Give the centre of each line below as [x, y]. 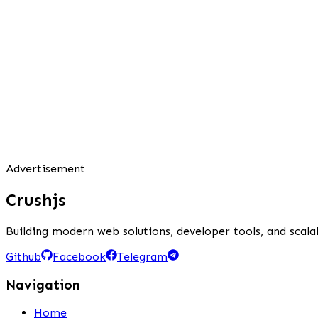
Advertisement [45, 169]
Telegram [142, 256]
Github [23, 256]
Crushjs [36, 200]
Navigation [43, 285]
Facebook [79, 256]
